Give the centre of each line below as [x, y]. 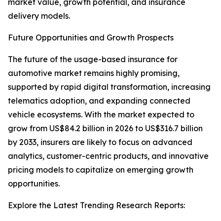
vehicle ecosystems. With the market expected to [101, 115]
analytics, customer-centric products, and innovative [108, 156]
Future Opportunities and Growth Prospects [91, 38]
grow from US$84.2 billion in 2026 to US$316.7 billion [105, 129]
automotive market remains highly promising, [94, 73]
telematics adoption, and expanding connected [99, 101]
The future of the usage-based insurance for [93, 59]
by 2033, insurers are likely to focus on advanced [100, 142]
